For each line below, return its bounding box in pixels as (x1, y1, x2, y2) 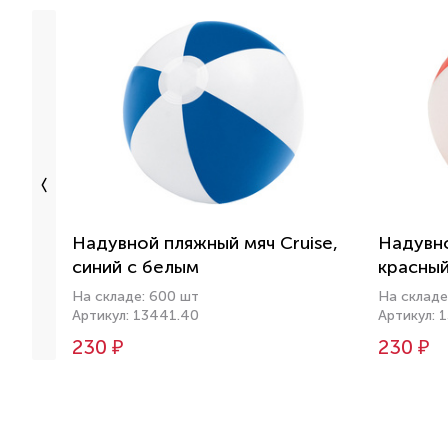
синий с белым (72, 255, 199, 278)
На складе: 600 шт (72, 287, 199, 305)
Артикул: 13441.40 (72, 306, 199, 324)
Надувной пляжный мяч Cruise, (72, 231, 338, 254)
